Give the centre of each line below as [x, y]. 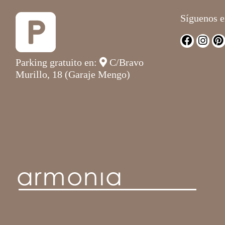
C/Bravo [125, 63]
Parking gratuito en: [58, 63]
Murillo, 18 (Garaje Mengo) [73, 75]
